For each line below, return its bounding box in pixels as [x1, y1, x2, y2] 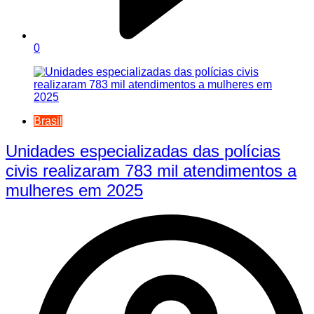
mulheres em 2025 [6, 181, 143, 200]
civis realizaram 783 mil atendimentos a [6, 161, 296, 181]
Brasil [34, 115, 62, 128]
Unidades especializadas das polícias [6, 142, 280, 161]
